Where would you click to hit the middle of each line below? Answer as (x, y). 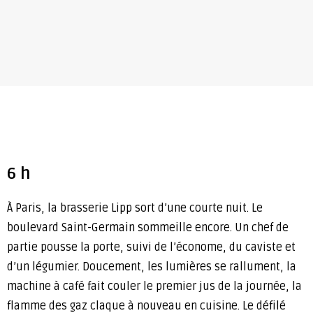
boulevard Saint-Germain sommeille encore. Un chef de (148, 228)
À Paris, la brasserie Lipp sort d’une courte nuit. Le (135, 209)
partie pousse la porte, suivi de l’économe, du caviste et (151, 248)
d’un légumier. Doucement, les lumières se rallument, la (152, 267)
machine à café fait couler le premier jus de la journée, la (154, 287)
